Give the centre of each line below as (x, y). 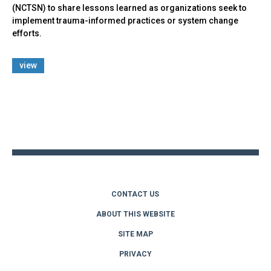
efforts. (27, 33)
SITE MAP (135, 234)
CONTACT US (135, 194)
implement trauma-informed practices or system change (125, 20)
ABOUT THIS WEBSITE (135, 214)
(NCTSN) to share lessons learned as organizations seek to (129, 8)
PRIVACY (135, 254)
